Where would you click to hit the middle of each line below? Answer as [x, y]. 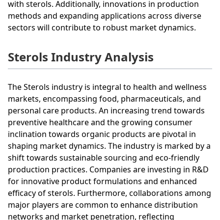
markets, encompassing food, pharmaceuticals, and [104, 98]
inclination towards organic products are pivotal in [102, 134]
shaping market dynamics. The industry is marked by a [109, 146]
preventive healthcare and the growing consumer [100, 122]
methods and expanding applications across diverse [105, 15]
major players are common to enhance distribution [103, 205]
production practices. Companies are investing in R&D [108, 169]
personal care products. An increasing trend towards [106, 110]
